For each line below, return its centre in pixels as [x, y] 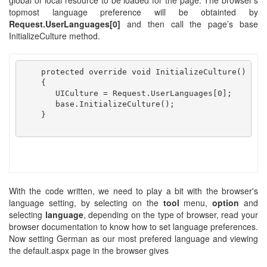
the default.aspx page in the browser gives [89, 250]
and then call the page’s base [193, 24]
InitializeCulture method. [55, 36]
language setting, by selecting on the [86, 203]
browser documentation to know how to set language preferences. [133, 226]
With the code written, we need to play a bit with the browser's [133, 191]
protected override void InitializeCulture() [134, 72]
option [226, 203]
